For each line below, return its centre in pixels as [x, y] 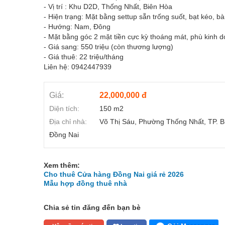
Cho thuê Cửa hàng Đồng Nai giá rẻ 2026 [114, 174]
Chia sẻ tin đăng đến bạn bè [92, 207]
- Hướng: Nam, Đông [77, 27]
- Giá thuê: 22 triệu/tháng [84, 57]
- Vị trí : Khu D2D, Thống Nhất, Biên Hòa [108, 7]
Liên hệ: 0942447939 [78, 67]
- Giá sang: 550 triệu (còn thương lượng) [108, 47]
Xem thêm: [62, 165]
